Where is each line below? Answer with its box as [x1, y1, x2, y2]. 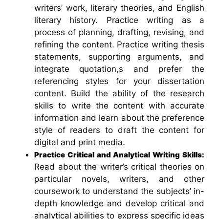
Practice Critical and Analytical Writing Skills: [34, 150, 204, 160]
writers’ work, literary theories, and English [34, 3, 204, 13]
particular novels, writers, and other [34, 174, 204, 184]
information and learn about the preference [34, 113, 204, 123]
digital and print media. [34, 137, 125, 148]
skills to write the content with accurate [34, 101, 204, 111]
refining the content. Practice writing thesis [34, 40, 204, 50]
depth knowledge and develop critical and [34, 198, 204, 209]
